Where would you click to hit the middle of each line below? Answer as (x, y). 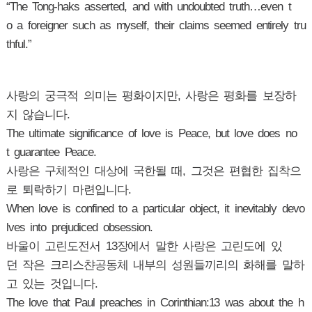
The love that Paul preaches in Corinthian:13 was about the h (155, 303)
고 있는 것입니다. (57, 284)
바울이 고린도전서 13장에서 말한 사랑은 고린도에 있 (144, 246)
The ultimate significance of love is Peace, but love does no (151, 133)
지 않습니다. (40, 115)
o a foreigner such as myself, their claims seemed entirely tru (156, 25)
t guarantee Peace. (51, 152)
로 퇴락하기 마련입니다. (71, 190)
